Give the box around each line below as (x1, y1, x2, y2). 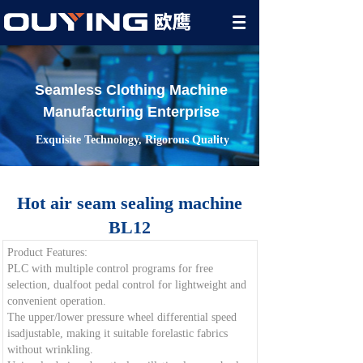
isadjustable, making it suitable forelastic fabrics (6, 327, 228, 340)
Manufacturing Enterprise (43, 104, 220, 120)
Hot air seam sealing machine (17, 193, 242, 213)
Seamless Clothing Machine (35, 82, 228, 98)
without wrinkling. (6, 344, 93, 356)
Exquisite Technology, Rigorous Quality (36, 134, 229, 146)
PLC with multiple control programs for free (6, 263, 213, 275)
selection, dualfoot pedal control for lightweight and (6, 279, 246, 291)
